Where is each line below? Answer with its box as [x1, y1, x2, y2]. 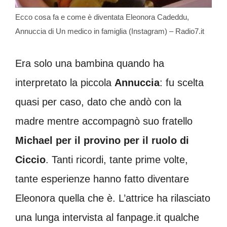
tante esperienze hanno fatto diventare [15, 173, 189, 184]
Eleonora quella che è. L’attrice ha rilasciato [15, 192, 210, 204]
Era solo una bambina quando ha [15, 57, 164, 69]
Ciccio [15, 154, 46, 165]
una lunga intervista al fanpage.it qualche [15, 211, 199, 223]
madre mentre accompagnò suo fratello [15, 115, 193, 127]
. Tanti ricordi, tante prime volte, [46, 154, 188, 165]
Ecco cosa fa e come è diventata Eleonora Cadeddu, [15, 12, 189, 21]
